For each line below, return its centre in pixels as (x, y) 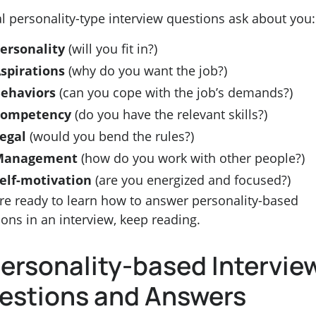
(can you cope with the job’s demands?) (176, 93)
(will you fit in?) (113, 49)
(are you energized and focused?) (193, 180)
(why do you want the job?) (148, 71)
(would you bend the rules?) (112, 136)
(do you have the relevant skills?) (171, 115)
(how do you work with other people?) (193, 158)
